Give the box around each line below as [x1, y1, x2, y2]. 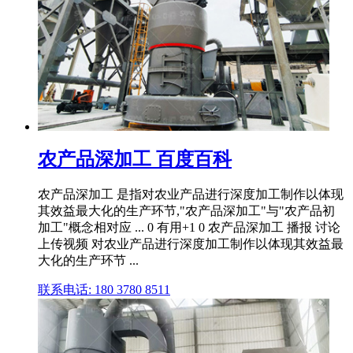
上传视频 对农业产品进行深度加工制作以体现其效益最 [38, 237, 344, 251]
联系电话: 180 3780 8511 [38, 283, 170, 297]
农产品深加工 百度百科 [38, 148, 232, 169]
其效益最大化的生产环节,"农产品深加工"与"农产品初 [38, 204, 335, 218]
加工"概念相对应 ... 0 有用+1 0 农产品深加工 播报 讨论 [38, 221, 340, 235]
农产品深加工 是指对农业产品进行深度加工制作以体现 [38, 188, 344, 202]
